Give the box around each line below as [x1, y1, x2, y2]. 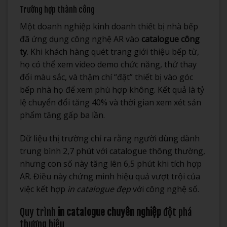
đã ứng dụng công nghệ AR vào [20, 33, 141, 45]
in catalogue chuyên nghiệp [58, 206, 161, 218]
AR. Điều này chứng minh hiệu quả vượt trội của [20, 171, 200, 182]
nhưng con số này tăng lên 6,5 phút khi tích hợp [20, 158, 202, 170]
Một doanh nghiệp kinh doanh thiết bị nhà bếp [20, 21, 198, 32]
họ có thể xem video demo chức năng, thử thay [20, 59, 197, 70]
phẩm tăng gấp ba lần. [20, 109, 105, 121]
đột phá [161, 206, 192, 218]
